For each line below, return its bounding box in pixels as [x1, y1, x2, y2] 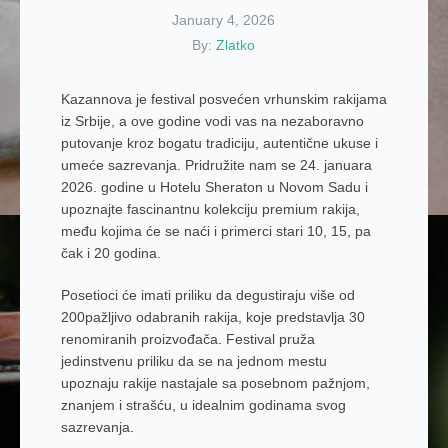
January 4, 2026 [172, 12, 276, 28]
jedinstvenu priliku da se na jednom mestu [60, 353, 327, 369]
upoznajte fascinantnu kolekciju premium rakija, [60, 201, 360, 217]
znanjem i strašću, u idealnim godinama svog [60, 397, 346, 413]
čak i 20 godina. [60, 245, 161, 261]
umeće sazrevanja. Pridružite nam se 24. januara [60, 157, 372, 173]
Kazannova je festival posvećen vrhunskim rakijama [60, 91, 387, 107]
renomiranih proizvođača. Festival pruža [60, 331, 315, 347]
